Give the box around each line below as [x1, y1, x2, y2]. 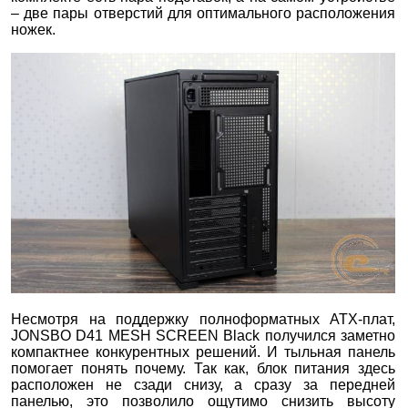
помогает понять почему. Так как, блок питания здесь [11, 360, 396, 376]
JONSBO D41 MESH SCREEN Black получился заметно [11, 327, 396, 343]
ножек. [11, 21, 56, 37]
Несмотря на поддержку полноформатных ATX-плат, [11, 311, 396, 327]
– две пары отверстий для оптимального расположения [11, 5, 396, 21]
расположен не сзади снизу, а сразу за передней [11, 376, 396, 393]
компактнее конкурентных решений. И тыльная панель [11, 343, 396, 360]
